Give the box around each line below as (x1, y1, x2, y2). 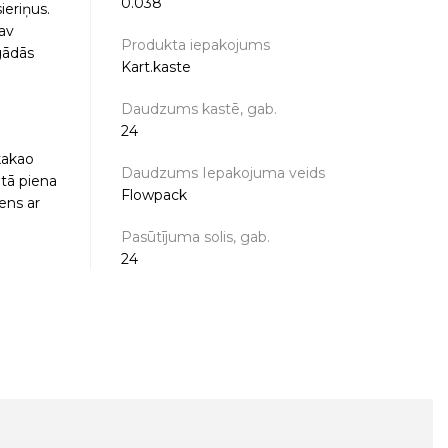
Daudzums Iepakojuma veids (120, 164, 325, 182)
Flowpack (120, 186, 187, 204)
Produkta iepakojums (120, 36, 270, 54)
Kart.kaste (120, 58, 191, 76)
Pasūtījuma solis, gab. (120, 228, 270, 246)
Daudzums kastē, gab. (120, 100, 277, 118)
